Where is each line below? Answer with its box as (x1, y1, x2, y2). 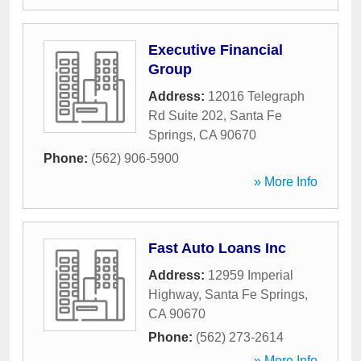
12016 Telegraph (208, 89, 305, 103)
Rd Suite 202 (148, 109, 223, 122)
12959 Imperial (208, 268, 293, 282)
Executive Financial (148, 42, 283, 58)
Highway (148, 288, 198, 301)
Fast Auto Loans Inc (148, 240, 286, 256)
